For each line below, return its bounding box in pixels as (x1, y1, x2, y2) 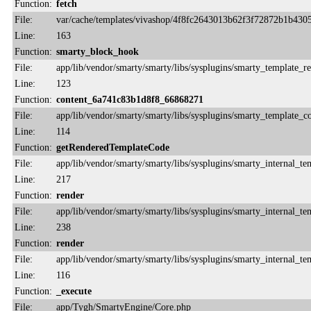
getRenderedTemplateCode (56, 141, 169, 153)
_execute (56, 285, 92, 296)
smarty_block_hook (56, 45, 139, 57)
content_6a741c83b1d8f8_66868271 (56, 93, 203, 105)
